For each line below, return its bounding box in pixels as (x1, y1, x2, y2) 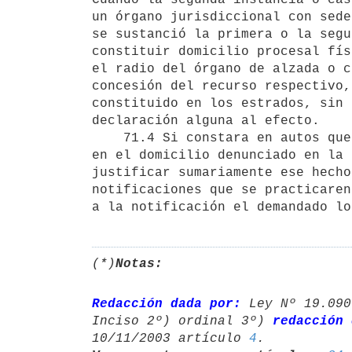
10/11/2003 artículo (92, 331, 249, 346)
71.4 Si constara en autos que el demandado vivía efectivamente (92, 130, 123, 145)
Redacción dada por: (92, 296, 241, 311)
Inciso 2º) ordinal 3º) (92, 313, 273, 328)
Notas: (115, 256, 163, 271)
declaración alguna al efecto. (92, 113, 328, 128)
